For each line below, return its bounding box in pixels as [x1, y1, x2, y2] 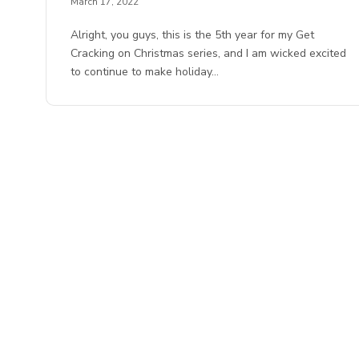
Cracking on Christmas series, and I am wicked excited [71, 46, 347, 62]
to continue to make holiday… [71, 64, 220, 80]
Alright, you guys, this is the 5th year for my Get [71, 27, 315, 43]
